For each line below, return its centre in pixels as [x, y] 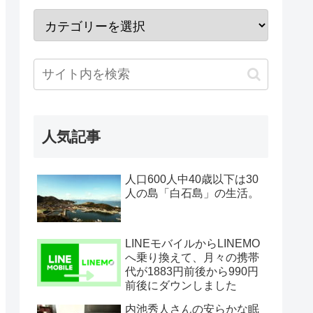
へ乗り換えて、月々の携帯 [192, 257]
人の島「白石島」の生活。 [192, 194]
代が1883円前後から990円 [192, 271]
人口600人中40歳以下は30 [192, 180]
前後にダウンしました [181, 285]
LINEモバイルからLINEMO [192, 243]
